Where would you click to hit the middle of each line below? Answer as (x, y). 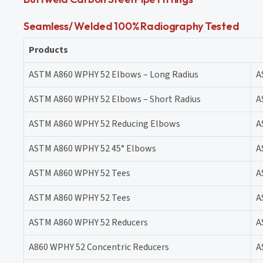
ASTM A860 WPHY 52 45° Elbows (92, 148)
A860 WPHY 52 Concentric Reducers (99, 247)
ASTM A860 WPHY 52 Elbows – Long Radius (114, 74)
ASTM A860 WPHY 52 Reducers (88, 222)
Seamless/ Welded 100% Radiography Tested (131, 26)
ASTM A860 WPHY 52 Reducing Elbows (104, 124)
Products (48, 50)
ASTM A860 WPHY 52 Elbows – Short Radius (115, 99)
